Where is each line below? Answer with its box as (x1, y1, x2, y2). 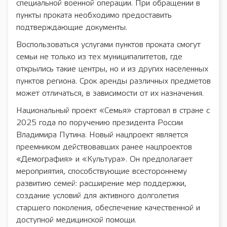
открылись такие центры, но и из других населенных (16, 65, 208, 73)
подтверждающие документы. (16, 24, 127, 31)
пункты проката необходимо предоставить (16, 12, 172, 19)
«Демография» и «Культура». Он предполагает (16, 156, 193, 163)
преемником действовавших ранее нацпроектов (16, 143, 192, 151)
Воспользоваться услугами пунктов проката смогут (16, 41, 201, 49)
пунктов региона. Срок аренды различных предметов (16, 78, 211, 85)
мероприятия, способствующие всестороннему (16, 168, 187, 175)
